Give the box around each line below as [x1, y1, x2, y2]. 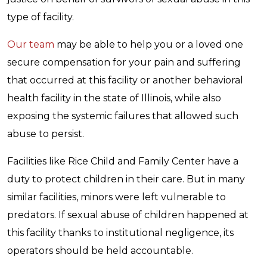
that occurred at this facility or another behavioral [7, 74, 243, 86]
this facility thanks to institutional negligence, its [7, 227, 234, 238]
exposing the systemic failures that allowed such [7, 110, 238, 122]
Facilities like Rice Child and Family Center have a [7, 156, 238, 167]
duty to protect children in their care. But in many [7, 173, 245, 185]
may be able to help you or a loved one [54, 39, 243, 50]
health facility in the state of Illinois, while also [7, 92, 221, 104]
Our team [7, 39, 54, 50]
